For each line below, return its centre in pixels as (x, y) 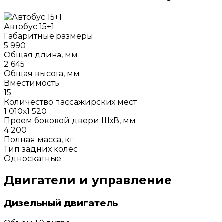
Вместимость (32, 83)
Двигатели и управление (88, 180)
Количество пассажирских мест (70, 102)
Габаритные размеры (49, 36)
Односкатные (33, 159)
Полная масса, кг (39, 140)
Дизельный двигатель (61, 203)
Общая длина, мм (41, 55)
